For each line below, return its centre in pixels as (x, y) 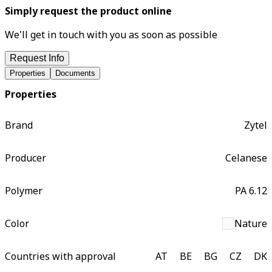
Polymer (24, 191)
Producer (25, 158)
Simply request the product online (88, 11)
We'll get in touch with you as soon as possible (111, 34)
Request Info (37, 58)
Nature (251, 224)
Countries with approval (60, 257)
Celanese (246, 158)
